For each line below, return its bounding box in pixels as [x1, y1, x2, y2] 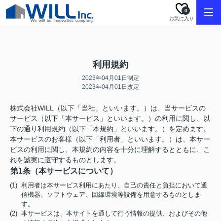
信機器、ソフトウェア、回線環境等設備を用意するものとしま [21, 191, 201, 198]
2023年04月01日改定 [82, 83, 139, 90]
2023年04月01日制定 [82, 74, 139, 81]
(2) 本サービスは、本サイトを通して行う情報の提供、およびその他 [10, 210, 207, 217]
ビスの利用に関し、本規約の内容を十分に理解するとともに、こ [10, 146, 210, 153]
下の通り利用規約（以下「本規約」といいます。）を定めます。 [10, 125, 210, 133]
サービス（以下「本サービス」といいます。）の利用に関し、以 [10, 114, 210, 122]
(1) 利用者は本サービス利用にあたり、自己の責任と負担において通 [10, 182, 207, 189]
